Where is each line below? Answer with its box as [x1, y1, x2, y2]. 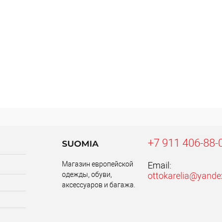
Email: [148, 160, 171, 170]
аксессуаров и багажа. [62, 180, 135, 189]
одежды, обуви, [62, 170, 112, 178]
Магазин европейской [62, 160, 133, 168]
